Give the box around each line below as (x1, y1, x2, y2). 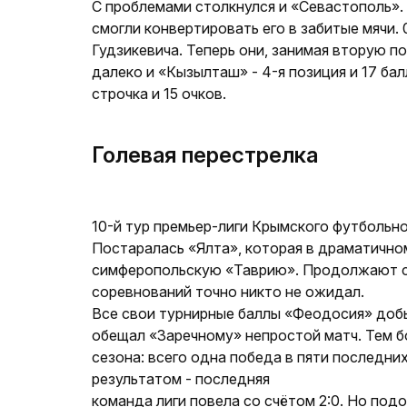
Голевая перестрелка (91, 142, 323, 168)
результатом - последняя (91, 370, 273, 388)
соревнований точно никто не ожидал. (91, 283, 368, 301)
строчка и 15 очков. (91, 84, 230, 103)
